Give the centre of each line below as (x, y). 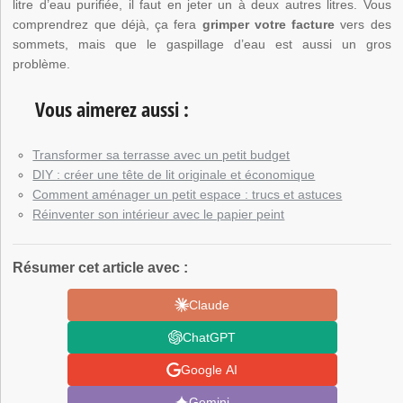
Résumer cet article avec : (101, 268)
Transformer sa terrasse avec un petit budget (161, 155)
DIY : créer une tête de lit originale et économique (174, 175)
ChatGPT (210, 337)
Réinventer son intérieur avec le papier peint (159, 215)
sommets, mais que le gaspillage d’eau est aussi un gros (202, 45)
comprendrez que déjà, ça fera (107, 25)
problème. (42, 64)
